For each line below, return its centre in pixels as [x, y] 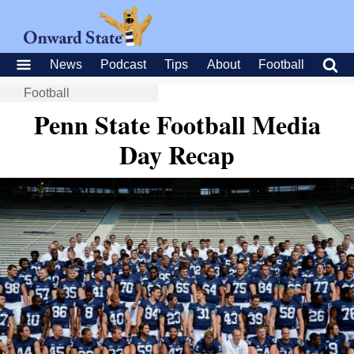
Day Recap [177, 154]
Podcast [124, 64]
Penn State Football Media [177, 124]
